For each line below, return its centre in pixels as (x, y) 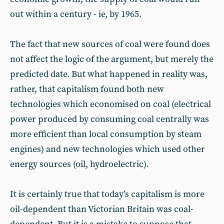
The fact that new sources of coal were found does (110, 44)
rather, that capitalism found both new (87, 89)
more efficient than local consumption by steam (106, 134)
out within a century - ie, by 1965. (76, 14)
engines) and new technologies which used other (107, 149)
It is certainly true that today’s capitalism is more (107, 194)
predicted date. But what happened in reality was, (109, 74)
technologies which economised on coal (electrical (110, 104)
